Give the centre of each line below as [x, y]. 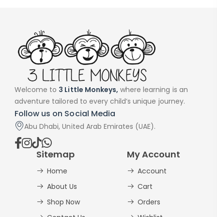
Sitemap [56, 155]
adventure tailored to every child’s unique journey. [100, 101]
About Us [62, 187]
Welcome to [37, 90]
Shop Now [64, 202]
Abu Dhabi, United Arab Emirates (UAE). [90, 127]
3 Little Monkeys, [88, 90]
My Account [153, 155]
